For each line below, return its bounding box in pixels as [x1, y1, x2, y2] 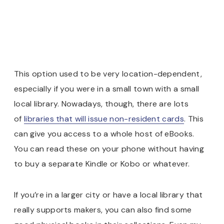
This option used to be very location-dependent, [14, 68, 202, 79]
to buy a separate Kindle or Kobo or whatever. [14, 158, 190, 169]
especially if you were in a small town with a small [14, 83, 199, 94]
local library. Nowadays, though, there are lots [14, 98, 189, 109]
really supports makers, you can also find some [14, 204, 192, 215]
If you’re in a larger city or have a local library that [14, 189, 203, 200]
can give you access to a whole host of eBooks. [14, 128, 194, 139]
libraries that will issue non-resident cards [23, 113, 184, 124]
